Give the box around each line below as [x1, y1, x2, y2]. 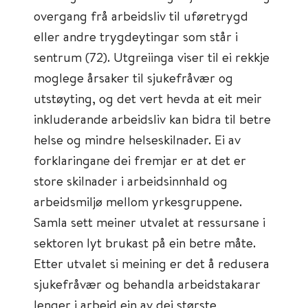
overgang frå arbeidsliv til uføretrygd [34, 7, 248, 24]
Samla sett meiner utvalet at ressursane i [34, 213, 265, 230]
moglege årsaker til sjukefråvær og [34, 69, 233, 86]
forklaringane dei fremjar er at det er [34, 151, 246, 168]
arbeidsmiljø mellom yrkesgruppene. [34, 192, 242, 210]
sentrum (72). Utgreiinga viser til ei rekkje [34, 48, 269, 65]
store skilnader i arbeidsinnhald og [34, 172, 228, 189]
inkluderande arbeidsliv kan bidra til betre [34, 110, 271, 127]
